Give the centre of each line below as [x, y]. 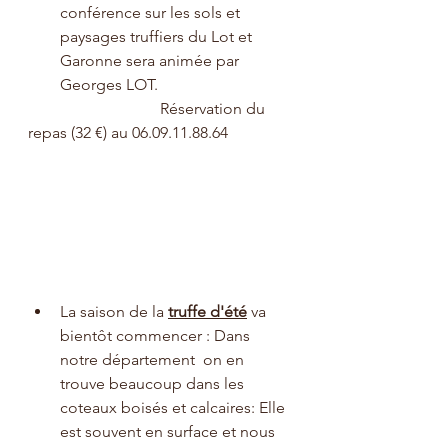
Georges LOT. [109, 84]
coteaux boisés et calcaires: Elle [174, 407]
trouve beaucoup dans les [154, 383]
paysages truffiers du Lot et [158, 36]
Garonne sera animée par [151, 60]
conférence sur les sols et [152, 12]
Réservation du [94, 108]
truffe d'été [207, 311]
